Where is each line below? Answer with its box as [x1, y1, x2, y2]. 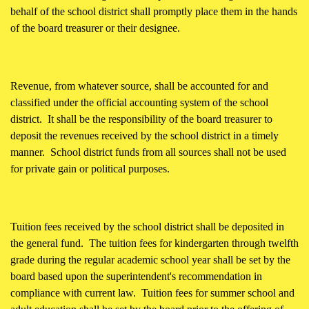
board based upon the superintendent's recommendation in [10, 270, 262, 283]
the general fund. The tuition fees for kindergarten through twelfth [10, 237, 299, 250]
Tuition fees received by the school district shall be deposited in [10, 221, 284, 233]
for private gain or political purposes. [10, 163, 170, 175]
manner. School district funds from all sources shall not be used [10, 146, 286, 159]
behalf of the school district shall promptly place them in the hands [10, 6, 297, 18]
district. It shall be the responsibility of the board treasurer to [10, 113, 272, 126]
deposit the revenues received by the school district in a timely [10, 130, 279, 142]
